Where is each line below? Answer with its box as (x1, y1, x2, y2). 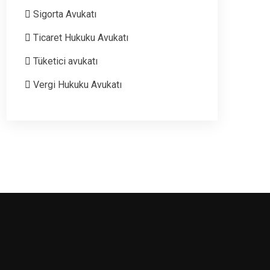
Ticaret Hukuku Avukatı (33, 31, 128, 43)
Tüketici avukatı (33, 55, 98, 67)
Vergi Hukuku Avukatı (33, 78, 122, 90)
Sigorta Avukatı (33, 8, 96, 20)
